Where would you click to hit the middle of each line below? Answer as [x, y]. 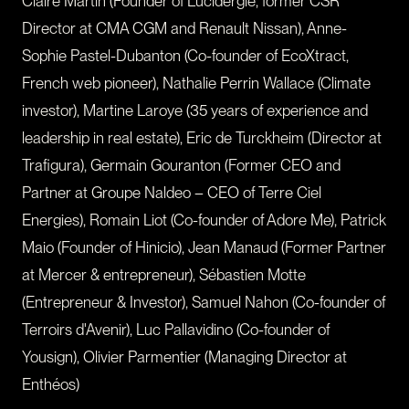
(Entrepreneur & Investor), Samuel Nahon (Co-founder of [204, 303]
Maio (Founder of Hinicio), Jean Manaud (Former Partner [204, 248]
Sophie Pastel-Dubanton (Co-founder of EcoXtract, [185, 56]
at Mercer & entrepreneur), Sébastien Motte [164, 275]
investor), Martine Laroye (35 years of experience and [195, 111]
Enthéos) [51, 385]
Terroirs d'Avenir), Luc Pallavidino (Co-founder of [176, 330]
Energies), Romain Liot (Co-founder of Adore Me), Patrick [204, 220]
